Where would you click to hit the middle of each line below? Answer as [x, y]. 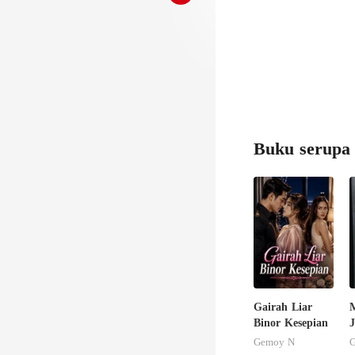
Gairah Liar [283, 307]
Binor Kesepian [291, 323]
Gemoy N [274, 342]
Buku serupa [302, 149]
